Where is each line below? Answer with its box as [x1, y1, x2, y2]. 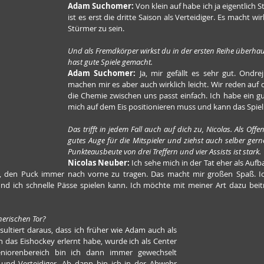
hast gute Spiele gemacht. [68, 57, 153, 67]
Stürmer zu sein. [68, 23, 124, 34]
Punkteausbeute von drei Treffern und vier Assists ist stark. [68, 146, 261, 157]
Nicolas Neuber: [68, 157, 130, 168]
